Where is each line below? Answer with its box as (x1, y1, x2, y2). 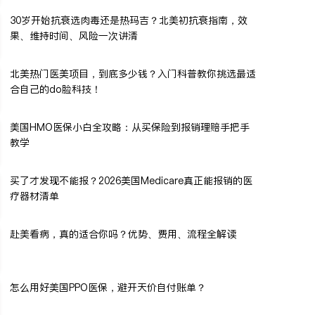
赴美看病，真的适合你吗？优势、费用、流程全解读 (10, 226, 236, 241)
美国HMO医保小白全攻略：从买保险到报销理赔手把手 (10, 120, 250, 134)
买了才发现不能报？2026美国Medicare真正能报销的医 (10, 173, 252, 188)
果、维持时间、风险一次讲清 (10, 28, 138, 43)
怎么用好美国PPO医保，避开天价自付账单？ (10, 280, 206, 295)
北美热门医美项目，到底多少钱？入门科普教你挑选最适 (10, 66, 256, 81)
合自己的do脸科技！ (10, 82, 101, 96)
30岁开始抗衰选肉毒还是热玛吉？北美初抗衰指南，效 (10, 13, 247, 27)
